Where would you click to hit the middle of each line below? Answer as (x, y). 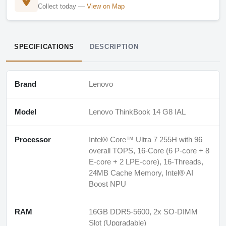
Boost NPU (107, 184)
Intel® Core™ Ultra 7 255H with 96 (146, 139)
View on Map (106, 6)
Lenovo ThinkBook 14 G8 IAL (137, 111)
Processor (33, 139)
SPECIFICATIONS (44, 46)
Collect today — (62, 6)
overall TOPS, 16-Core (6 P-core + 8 (149, 150)
